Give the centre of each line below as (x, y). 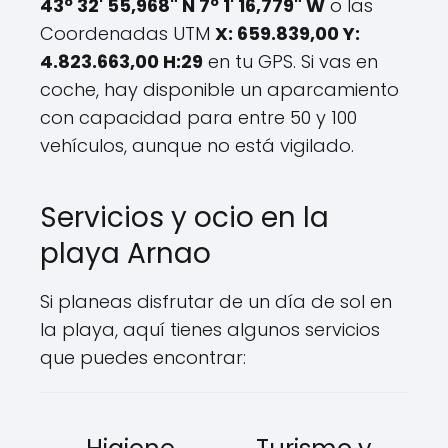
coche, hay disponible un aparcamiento (219, 89)
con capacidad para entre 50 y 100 (198, 117)
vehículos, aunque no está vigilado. (197, 145)
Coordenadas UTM (127, 33)
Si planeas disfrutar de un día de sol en (216, 301)
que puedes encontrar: (143, 357)
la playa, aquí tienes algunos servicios (210, 329)
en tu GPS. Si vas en (290, 61)
